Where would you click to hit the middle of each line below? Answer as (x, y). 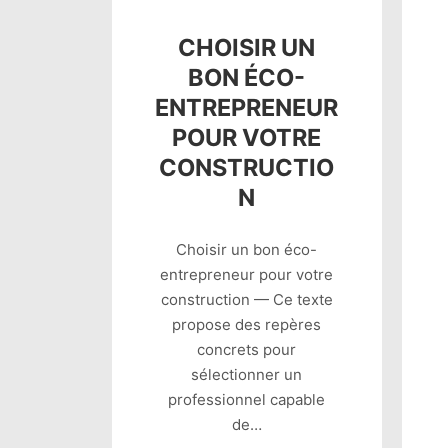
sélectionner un (247, 375)
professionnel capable (247, 400)
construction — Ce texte (246, 300)
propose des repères (247, 325)
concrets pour (247, 350)
